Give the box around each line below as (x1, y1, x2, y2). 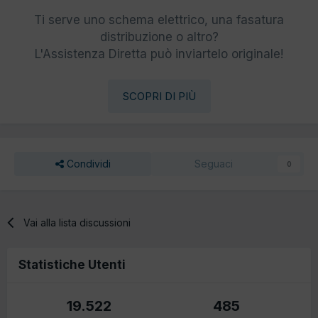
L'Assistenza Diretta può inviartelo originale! (35, 46, 283, 61)
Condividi (63, 157, 111, 170)
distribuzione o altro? (99, 29, 219, 44)
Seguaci (194, 157, 233, 170)
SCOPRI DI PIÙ (122, 89, 196, 103)
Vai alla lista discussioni (23, 216, 131, 229)
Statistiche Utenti (18, 257, 126, 272)
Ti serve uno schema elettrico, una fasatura (34, 12, 284, 27)
